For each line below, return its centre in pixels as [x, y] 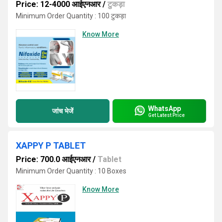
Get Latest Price [166, 115]
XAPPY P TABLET [51, 145]
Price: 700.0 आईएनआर [53, 159]
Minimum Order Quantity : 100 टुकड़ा [71, 16]
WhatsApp [165, 108]
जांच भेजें [63, 111]
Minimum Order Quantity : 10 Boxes [71, 171]
